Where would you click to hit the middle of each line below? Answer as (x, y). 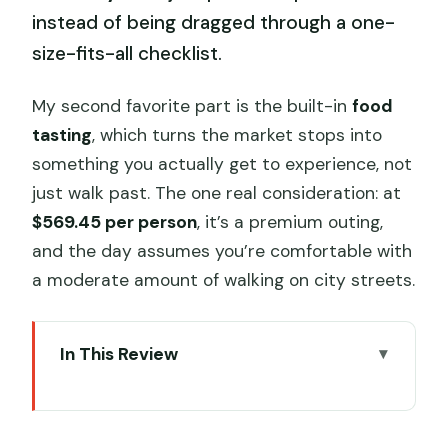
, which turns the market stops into (237, 134)
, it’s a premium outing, (290, 221)
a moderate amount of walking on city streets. (224, 279)
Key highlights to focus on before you (229, 388)
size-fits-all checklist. (127, 54)
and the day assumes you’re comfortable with (222, 250)
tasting (62, 134)
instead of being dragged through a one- (214, 23)
